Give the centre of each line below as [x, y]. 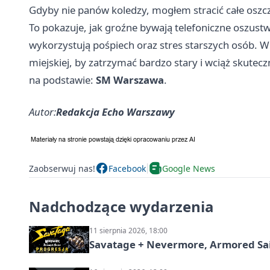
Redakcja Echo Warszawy [115, 112]
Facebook [127, 168]
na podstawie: [62, 80]
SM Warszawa [130, 80]
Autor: [42, 112]
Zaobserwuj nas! [62, 168]
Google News [189, 168]
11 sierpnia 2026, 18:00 [128, 231]
